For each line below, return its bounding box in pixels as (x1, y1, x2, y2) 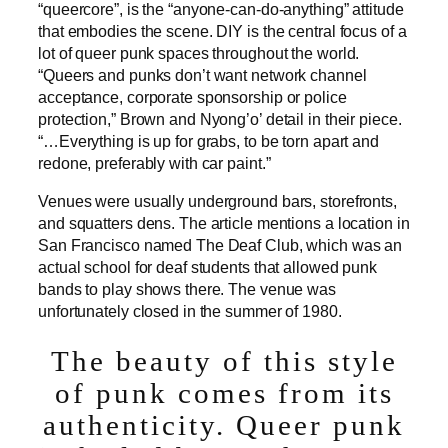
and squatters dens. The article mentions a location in (38, 214, 410, 233)
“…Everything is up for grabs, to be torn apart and (38, 131, 379, 150)
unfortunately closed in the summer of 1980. (38, 302, 346, 321)
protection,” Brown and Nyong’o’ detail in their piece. (38, 109, 402, 128)
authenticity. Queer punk (43, 409, 405, 441)
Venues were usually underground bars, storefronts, (38, 192, 397, 211)
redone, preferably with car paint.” (38, 153, 271, 172)
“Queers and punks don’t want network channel (38, 65, 367, 84)
